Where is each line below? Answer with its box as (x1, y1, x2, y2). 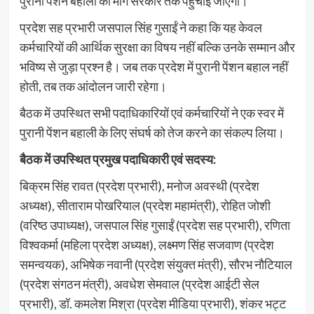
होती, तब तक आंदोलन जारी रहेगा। (19, 78, 167, 94)
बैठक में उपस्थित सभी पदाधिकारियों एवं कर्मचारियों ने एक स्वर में (19, 104, 284, 121)
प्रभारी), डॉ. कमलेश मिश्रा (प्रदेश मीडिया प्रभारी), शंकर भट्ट (19, 295, 286, 311)
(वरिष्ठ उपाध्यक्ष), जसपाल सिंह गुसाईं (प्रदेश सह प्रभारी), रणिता (19, 217, 290, 233)
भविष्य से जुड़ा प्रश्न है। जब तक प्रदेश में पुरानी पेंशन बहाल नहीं (19, 58, 288, 74)
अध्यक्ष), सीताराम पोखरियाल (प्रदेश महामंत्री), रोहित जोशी (19, 197, 271, 213)
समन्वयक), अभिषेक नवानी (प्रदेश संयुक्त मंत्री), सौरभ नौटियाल (19, 256, 292, 272)
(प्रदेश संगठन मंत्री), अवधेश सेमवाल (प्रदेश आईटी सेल (19, 275, 259, 292)
